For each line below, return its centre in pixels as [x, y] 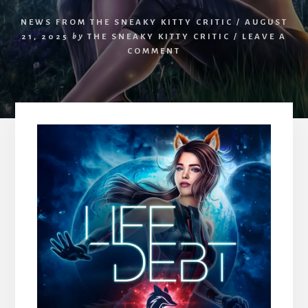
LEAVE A [264, 36]
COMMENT [154, 51]
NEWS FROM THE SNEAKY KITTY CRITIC [126, 22]
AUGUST [266, 22]
